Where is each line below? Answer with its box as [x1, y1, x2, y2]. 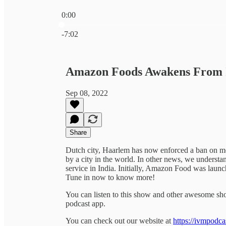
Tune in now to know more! [66, 173, 155, 182]
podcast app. [66, 199, 105, 208]
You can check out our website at [66, 216, 173, 225]
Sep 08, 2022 [66, 88, 108, 97]
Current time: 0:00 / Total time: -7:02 [61, 19, 178, 28]
